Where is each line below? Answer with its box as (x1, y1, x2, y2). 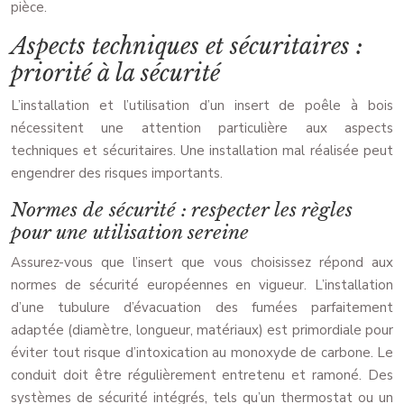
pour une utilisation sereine (11, 221, 249, 245)
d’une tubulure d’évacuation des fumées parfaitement (11, 298, 393, 317)
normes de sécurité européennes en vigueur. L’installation (11, 276, 393, 295)
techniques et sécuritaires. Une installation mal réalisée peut (11, 142, 393, 161)
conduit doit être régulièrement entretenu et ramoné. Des (11, 366, 393, 385)
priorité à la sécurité (11, 60, 220, 88)
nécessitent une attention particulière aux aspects (11, 119, 393, 138)
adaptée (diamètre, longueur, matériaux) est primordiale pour (11, 321, 393, 340)
